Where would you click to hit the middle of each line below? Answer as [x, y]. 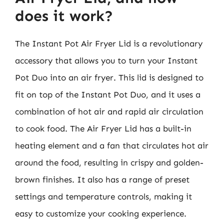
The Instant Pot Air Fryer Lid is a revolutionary [109, 43]
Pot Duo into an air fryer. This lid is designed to [109, 77]
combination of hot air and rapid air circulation [109, 111]
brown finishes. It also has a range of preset [102, 179]
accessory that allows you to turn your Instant [106, 60]
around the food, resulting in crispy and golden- [109, 162]
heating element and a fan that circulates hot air [112, 145]
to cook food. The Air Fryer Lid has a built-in [103, 128]
